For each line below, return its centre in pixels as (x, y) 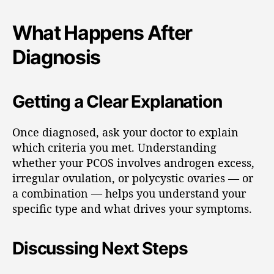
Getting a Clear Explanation (117, 102)
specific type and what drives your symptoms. (132, 209)
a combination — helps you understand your (129, 193)
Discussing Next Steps (100, 248)
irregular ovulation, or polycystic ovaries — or (133, 178)
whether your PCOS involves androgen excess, (133, 163)
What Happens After (102, 33)
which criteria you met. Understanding (114, 147)
